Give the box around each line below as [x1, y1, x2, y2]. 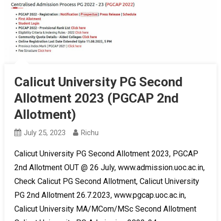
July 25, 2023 [23, 128, 66, 137]
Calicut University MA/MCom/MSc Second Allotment [14, 204, 196, 214]
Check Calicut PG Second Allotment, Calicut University [14, 177, 199, 186]
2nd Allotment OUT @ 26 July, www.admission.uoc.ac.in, [14, 163, 205, 172]
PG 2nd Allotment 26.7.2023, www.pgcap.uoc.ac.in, [14, 190, 186, 200]
